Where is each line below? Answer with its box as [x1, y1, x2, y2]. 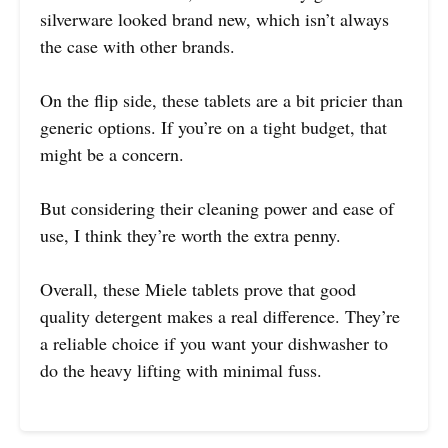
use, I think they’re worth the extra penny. [40, 222, 341, 247]
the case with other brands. [40, 33, 235, 58]
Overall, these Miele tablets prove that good [40, 276, 356, 301]
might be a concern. [40, 141, 184, 166]
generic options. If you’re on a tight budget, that [40, 114, 387, 139]
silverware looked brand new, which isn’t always [40, 6, 389, 31]
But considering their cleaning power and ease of [40, 195, 394, 220]
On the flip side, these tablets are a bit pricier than [40, 87, 403, 112]
